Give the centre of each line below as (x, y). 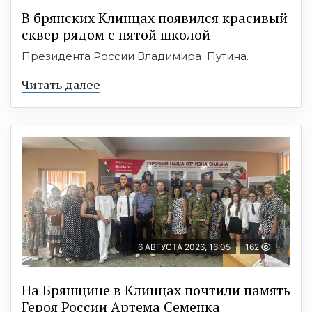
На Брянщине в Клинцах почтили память (156, 290)
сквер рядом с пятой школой (116, 34)
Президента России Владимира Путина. (135, 56)
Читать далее (61, 84)
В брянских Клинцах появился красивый (155, 17)
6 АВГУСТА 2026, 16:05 (184, 247)
